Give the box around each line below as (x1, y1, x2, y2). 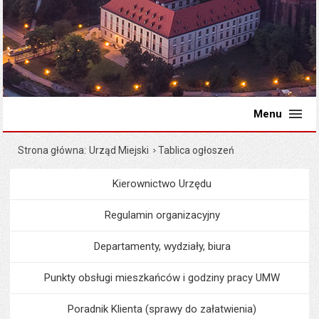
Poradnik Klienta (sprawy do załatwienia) (68, 303, 256, 315)
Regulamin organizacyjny (104, 209, 220, 221)
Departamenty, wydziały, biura (93, 240, 231, 253)
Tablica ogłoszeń (158, 145, 235, 156)
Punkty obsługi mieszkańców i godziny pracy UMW (44, 271, 280, 284)
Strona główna (18, 145, 85, 156)
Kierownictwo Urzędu (113, 177, 211, 190)
